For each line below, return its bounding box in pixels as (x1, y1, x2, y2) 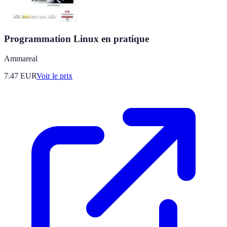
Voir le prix (36, 71, 72, 80)
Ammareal (4, 54, 37, 63)
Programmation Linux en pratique (4, 33, 149, 45)
